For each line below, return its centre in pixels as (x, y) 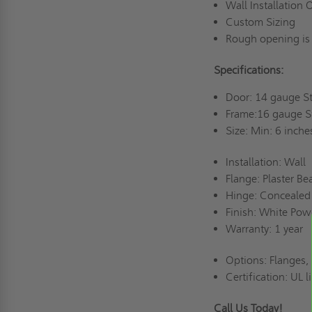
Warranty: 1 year (267, 228)
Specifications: (252, 70)
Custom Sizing (263, 22)
